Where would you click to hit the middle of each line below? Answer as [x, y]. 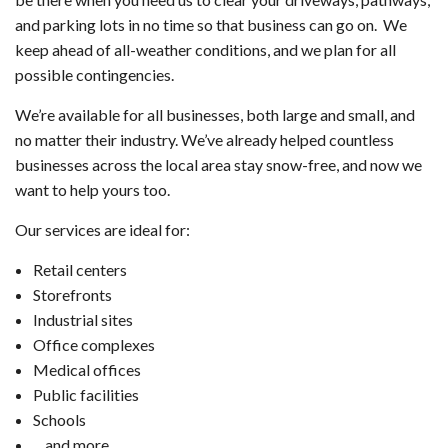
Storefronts [72, 295]
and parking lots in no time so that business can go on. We [211, 25]
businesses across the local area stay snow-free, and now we [218, 165]
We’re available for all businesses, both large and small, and [215, 115]
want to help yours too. [92, 190]
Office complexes [93, 345]
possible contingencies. [94, 75]
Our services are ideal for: [102, 230]
